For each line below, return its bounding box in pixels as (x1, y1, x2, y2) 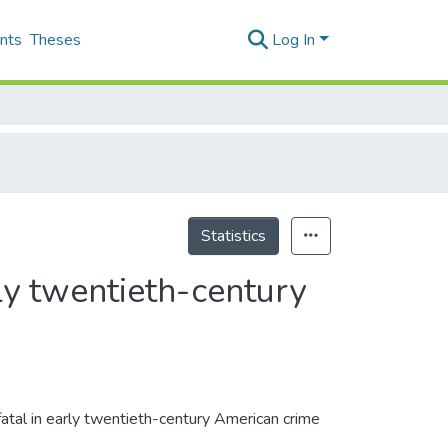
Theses (30, 29, 81, 51)
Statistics (201, 225, 266, 247)
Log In (272, 29, 316, 51)
